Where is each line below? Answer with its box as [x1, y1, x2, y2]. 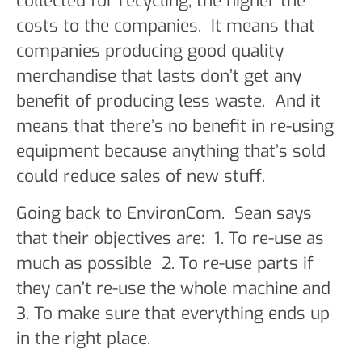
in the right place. [16, 326, 150, 350]
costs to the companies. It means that [16, 15, 315, 38]
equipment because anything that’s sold [16, 140, 326, 163]
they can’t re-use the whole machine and [16, 276, 330, 300]
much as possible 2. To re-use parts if [16, 251, 314, 275]
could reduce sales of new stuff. [16, 165, 265, 188]
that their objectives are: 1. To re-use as [16, 226, 324, 250]
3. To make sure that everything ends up [16, 301, 330, 325]
